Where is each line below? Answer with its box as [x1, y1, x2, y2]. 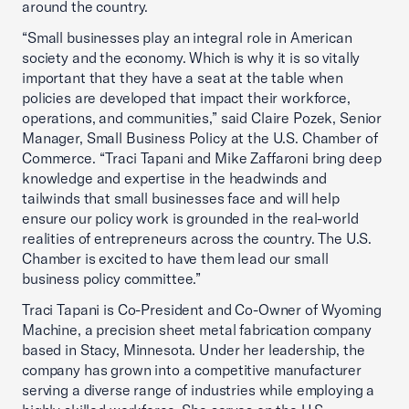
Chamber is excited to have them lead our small [22, 249, 329, 267]
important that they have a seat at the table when [22, 68, 343, 87]
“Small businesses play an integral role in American [22, 28, 352, 47]
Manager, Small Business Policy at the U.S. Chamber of [22, 129, 378, 147]
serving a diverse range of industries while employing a [22, 381, 375, 399]
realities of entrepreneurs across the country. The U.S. [22, 229, 372, 247]
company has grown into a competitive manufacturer [22, 361, 362, 379]
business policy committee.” [22, 269, 202, 288]
